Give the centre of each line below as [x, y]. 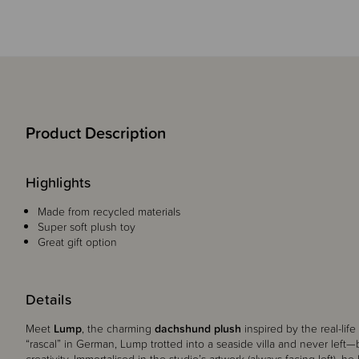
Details [48, 299]
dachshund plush [198, 329]
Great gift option [79, 242]
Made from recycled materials [111, 212]
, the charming [118, 329]
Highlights [58, 182]
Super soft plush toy [88, 227]
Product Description [96, 133]
